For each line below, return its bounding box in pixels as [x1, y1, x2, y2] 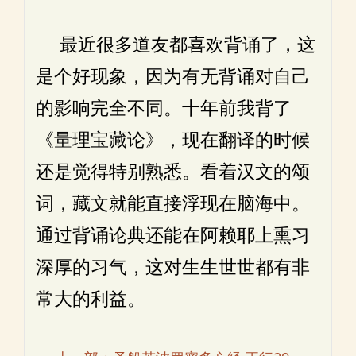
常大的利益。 [36, 288, 145, 310]
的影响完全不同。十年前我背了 [36, 98, 292, 119]
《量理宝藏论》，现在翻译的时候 [36, 130, 310, 151]
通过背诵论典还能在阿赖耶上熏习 [36, 225, 310, 246]
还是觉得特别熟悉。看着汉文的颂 [36, 161, 310, 183]
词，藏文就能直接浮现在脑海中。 [36, 193, 310, 215]
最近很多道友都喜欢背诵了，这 [36, 34, 315, 56]
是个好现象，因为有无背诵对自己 [36, 66, 310, 87]
